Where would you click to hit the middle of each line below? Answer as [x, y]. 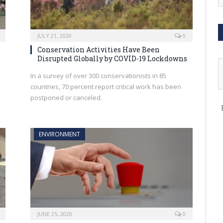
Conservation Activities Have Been [99, 49]
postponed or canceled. [66, 97]
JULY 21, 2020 [55, 35]
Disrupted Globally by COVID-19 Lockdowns [112, 58]
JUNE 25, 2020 [55, 214]
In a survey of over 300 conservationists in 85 [98, 75]
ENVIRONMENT [59, 134]
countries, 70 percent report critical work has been [106, 86]
